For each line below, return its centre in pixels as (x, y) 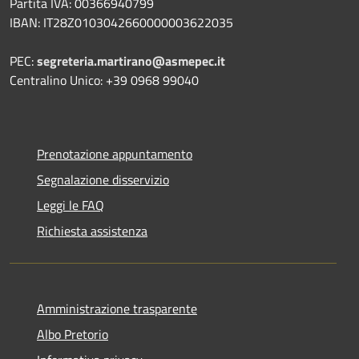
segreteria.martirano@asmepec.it (131, 61)
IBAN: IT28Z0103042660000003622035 (121, 22)
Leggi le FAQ (71, 205)
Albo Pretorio (73, 334)
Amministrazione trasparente (117, 308)
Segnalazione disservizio (103, 179)
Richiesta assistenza (92, 230)
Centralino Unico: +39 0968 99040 (104, 80)
